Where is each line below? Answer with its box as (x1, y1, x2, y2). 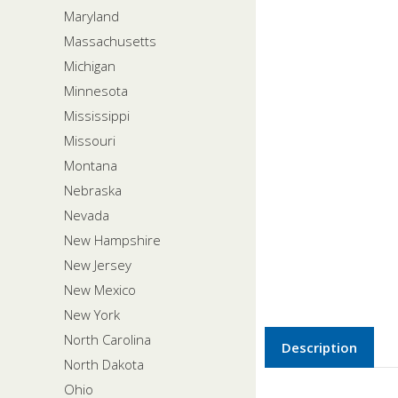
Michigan (64, 56, 115, 75)
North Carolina (64, 330, 151, 348)
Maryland (64, 6, 119, 25)
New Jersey (64, 255, 131, 274)
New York (64, 305, 120, 323)
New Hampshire (64, 230, 161, 249)
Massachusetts (64, 31, 156, 50)
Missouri (64, 131, 115, 149)
